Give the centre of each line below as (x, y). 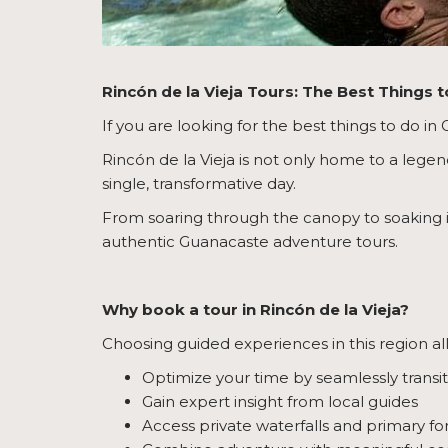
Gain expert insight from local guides (280, 402)
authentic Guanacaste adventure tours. (250, 242)
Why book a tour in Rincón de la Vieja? (255, 310)
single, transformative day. (199, 184)
